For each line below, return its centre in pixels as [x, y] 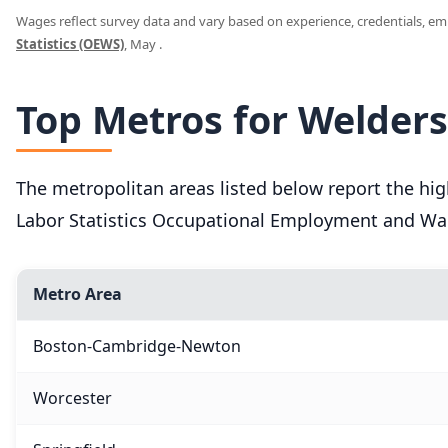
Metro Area [77, 293]
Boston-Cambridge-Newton [137, 345]
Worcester [72, 397]
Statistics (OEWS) [70, 44]
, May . [143, 44]
